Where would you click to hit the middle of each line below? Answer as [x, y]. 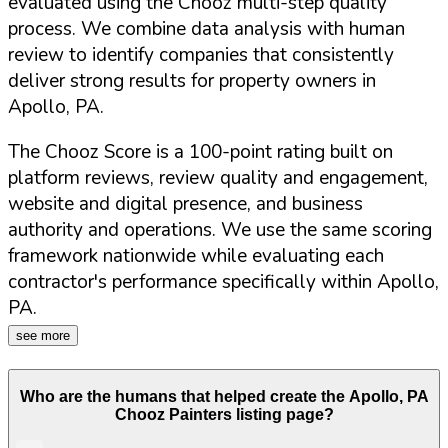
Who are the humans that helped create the [184, 397]
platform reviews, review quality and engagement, [218, 178]
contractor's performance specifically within [190, 282]
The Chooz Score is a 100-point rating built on [200, 152]
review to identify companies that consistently [201, 55]
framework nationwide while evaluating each [196, 256]
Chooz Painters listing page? [224, 415]
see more [43, 336]
